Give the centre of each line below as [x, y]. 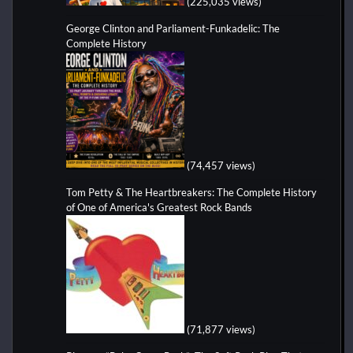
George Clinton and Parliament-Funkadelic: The [173, 29]
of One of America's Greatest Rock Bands [160, 208]
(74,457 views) [221, 166]
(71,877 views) [221, 330]
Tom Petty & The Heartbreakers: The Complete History [191, 193]
